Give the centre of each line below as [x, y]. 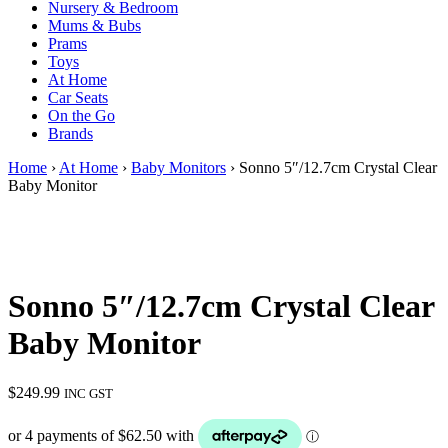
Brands [70, 133]
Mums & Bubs [94, 25]
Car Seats [78, 97]
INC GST [88, 393]
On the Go [81, 115]
